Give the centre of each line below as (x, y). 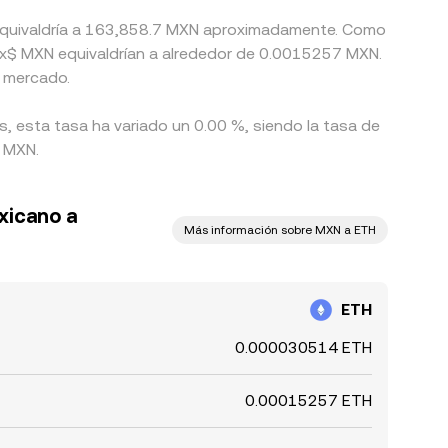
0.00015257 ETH (308, 400)
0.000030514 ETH (303, 347)
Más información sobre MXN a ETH (280, 230)
